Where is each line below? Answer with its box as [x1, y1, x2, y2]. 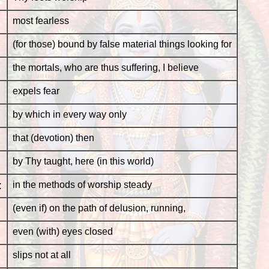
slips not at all [12, 250, 71, 260]
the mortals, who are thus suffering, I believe [12, 62, 199, 73]
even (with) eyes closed [12, 226, 113, 237]
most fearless [12, 16, 69, 26]
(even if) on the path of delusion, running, [12, 203, 186, 213]
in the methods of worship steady [12, 180, 152, 190]
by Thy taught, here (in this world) [12, 156, 154, 166]
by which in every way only [12, 109, 127, 119]
